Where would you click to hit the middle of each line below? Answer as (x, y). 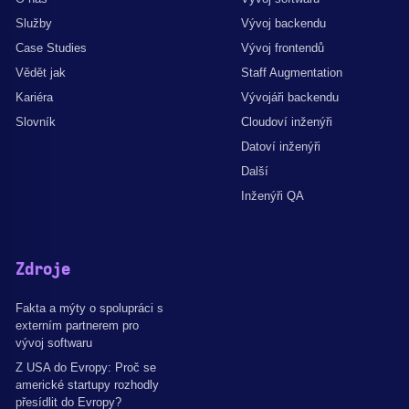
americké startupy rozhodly (87, 385)
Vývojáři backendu (290, 98)
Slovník (36, 122)
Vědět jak (41, 73)
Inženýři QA (273, 196)
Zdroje (43, 271)
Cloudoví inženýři (287, 122)
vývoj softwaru (54, 343)
